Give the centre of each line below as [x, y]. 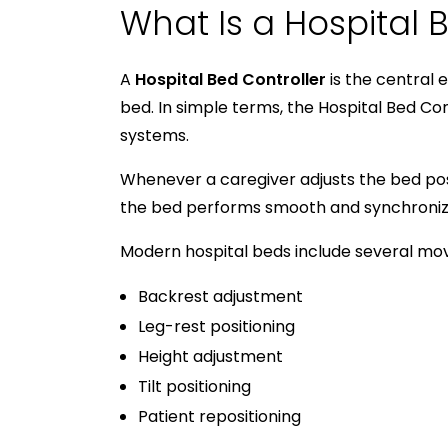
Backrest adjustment [220, 296]
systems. [154, 135]
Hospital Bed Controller [230, 79]
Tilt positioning [194, 386]
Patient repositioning [219, 416]
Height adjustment [210, 356]
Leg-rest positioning [216, 326]
